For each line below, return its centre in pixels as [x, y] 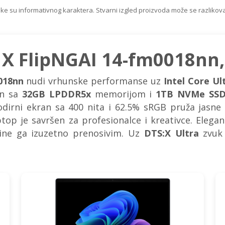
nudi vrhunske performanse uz [94, 81]
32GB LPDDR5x [56, 94]
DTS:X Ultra [171, 133]
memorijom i [123, 94]
